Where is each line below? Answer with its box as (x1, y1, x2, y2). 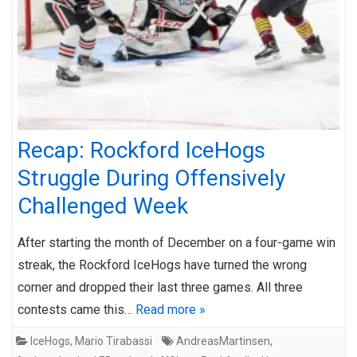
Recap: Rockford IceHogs (18, 136, 265, 163)
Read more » (135, 301, 206, 317)
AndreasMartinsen (176, 334, 270, 347)
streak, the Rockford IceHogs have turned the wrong (18, 257, 307, 273)
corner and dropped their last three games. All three (18, 279, 303, 295)
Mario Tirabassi (75, 334, 152, 347)
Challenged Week (18, 192, 188, 219)
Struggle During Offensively (18, 164, 285, 191)
